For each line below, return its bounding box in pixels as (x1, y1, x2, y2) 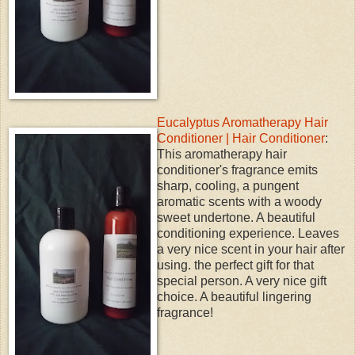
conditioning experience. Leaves (157, 227, 339, 241)
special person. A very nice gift (157, 274, 326, 288)
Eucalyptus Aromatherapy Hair (157, 116, 328, 130)
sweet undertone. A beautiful (157, 211, 315, 225)
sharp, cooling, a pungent (157, 179, 299, 193)
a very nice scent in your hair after (157, 242, 345, 257)
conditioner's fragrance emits (157, 163, 318, 177)
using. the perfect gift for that (157, 258, 314, 273)
